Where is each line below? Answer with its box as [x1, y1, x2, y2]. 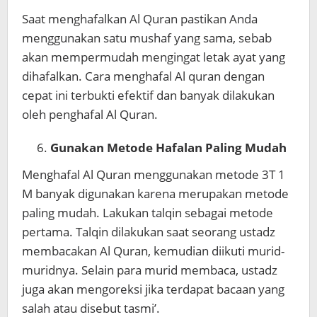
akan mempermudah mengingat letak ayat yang [22, 48, 285, 65]
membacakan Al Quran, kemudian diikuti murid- [22, 243, 284, 260]
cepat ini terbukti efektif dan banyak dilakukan [22, 86, 275, 103]
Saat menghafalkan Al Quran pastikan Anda [22, 10, 258, 27]
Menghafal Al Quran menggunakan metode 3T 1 [22, 166, 285, 183]
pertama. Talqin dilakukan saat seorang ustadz [22, 224, 275, 241]
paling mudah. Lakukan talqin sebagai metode [22, 204, 273, 221]
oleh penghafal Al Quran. [22, 105, 158, 122]
